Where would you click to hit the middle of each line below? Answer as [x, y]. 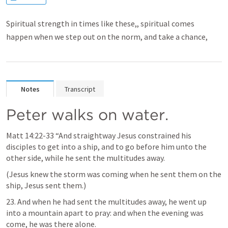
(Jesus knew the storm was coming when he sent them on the [114, 174]
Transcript [80, 89]
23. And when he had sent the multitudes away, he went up [106, 202]
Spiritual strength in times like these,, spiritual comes [100, 23]
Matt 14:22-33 [30, 135]
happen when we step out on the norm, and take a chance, [107, 37]
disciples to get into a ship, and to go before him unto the [106, 147]
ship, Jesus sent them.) [46, 185]
